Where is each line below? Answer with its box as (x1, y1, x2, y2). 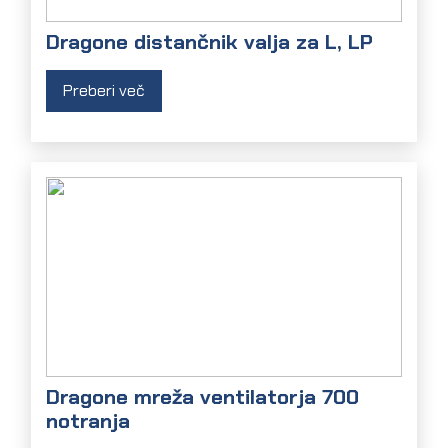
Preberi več (63, 80, 146, 102)
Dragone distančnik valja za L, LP (46, 28, 374, 56)
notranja (46, 406, 131, 434)
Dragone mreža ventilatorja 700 (46, 382, 360, 410)
